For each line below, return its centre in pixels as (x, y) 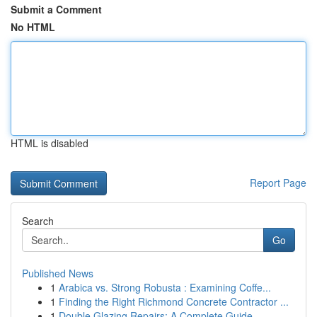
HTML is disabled (50, 143)
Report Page (278, 183)
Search (38, 221)
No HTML (33, 27)
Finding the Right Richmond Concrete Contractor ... (174, 301)
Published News (58, 273)
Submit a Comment (56, 9)
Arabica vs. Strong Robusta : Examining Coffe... (165, 287)
